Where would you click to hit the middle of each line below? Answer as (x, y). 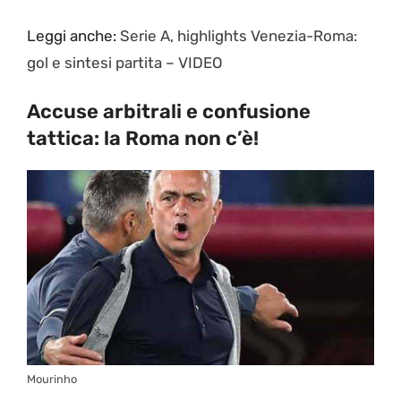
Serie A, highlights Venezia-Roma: (239, 35)
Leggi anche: (73, 35)
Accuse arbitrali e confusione (169, 112)
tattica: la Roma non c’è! (143, 139)
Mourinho (52, 380)
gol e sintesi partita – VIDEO (125, 62)
